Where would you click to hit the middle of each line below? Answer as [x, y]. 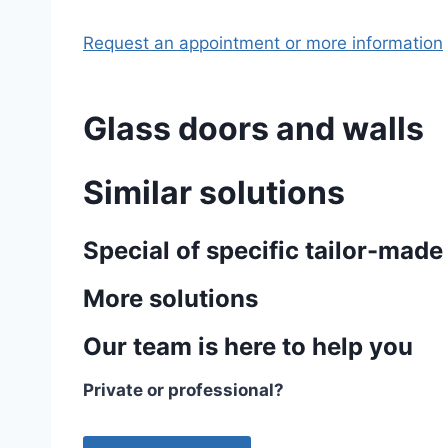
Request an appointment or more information [263, 43]
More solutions [170, 298]
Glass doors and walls [253, 128]
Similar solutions [214, 192]
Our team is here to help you [248, 346]
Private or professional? [183, 390]
